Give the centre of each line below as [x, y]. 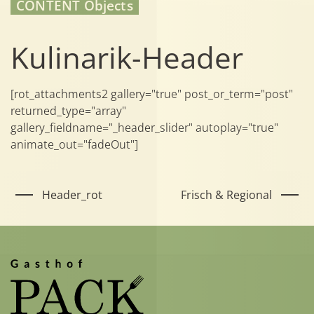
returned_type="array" [68, 111]
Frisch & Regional [227, 195]
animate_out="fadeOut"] [74, 145]
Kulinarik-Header [127, 57]
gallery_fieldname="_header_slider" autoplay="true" [144, 128]
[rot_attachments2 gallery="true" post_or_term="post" [152, 94]
